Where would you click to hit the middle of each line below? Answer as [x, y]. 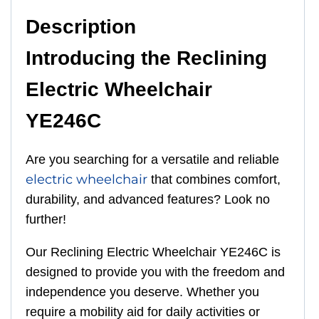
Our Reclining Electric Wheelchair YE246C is [153, 252]
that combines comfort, [214, 179]
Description [81, 26]
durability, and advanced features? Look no [148, 199]
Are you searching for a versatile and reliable [152, 159]
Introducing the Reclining [146, 58]
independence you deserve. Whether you [142, 292]
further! [46, 219]
